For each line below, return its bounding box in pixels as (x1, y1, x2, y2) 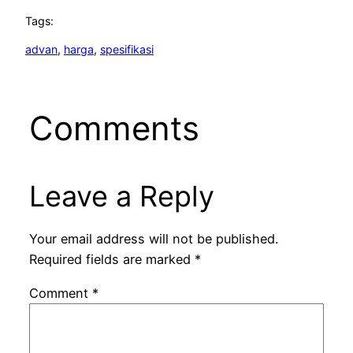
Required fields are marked (28, 251, 195, 268)
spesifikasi (100, 43, 154, 57)
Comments (28, 108, 199, 149)
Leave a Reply (28, 179, 214, 214)
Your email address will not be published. (28, 231, 278, 247)
